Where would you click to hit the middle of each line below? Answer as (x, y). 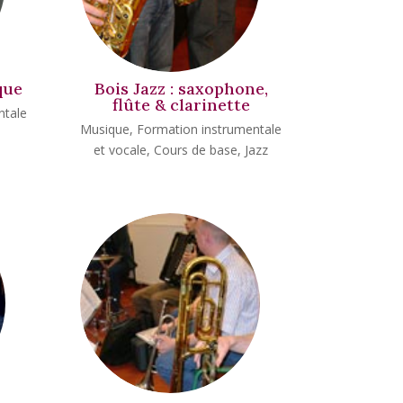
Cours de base (196, 149)
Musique (105, 129)
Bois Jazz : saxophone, (181, 89)
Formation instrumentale (210, 129)
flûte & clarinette (181, 105)
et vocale (121, 149)
